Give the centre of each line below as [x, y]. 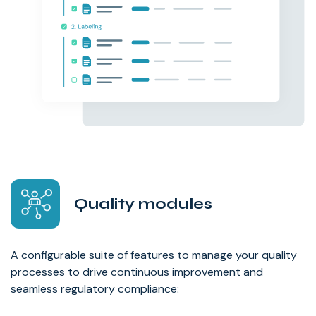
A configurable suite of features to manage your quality [154, 255]
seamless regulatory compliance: [95, 288]
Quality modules [143, 203]
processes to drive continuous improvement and [137, 272]
